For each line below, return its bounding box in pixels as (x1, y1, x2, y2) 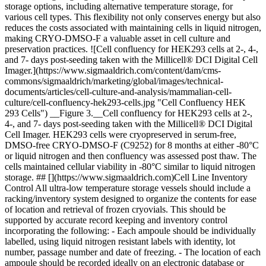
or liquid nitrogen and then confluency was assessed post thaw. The (5, 151, 256, 161)
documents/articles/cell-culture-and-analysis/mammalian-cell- (5, 87, 232, 97)
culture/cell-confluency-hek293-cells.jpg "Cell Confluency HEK (5, 97, 246, 107)
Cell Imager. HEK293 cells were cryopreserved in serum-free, (5, 129, 236, 140)
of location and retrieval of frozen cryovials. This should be (5, 204, 226, 214)
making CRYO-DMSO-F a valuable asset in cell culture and (5, 33, 230, 43)
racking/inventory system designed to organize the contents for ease (5, 194, 256, 204)
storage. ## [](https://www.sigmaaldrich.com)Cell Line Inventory (5, 172, 248, 182)
